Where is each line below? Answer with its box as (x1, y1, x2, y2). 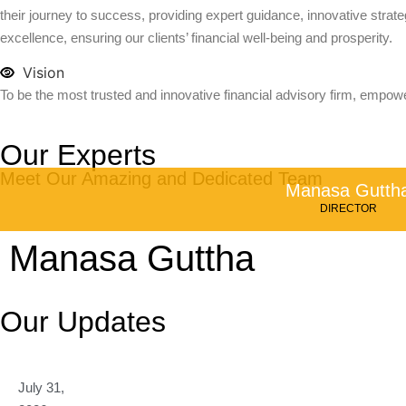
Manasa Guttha (9, 238, 255, 279)
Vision (23, 63, 64, 82)
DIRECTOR (319, 202, 377, 216)
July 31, (18, 380, 64, 396)
